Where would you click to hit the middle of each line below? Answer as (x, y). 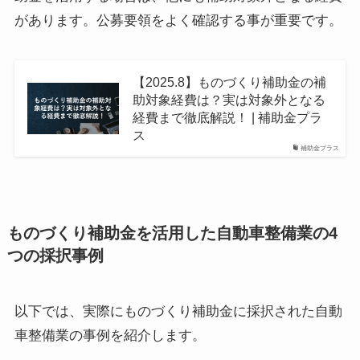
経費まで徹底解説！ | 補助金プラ (227, 117)
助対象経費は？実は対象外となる (229, 99)
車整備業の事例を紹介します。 (110, 336)
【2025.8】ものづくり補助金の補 (229, 82)
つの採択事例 (55, 256)
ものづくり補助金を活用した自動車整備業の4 (172, 233)
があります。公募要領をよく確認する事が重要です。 (178, 20)
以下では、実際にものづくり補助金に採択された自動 (178, 312)
